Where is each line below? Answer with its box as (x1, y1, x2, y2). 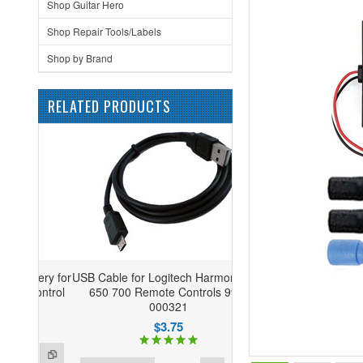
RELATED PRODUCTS (48, 96, 171, 117)
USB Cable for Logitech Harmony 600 (39, 269, 232, 285)
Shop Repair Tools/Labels (47, 24, 161, 38)
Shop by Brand (47, 51, 113, 65)
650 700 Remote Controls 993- (56, 284, 215, 300)
